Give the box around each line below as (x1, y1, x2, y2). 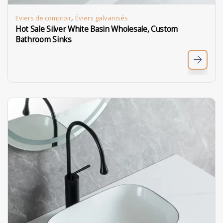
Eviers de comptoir (15, 13, 71, 22)
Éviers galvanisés (75, 13, 128, 22)
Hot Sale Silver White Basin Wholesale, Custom (15, 24, 178, 34)
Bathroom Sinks (15, 34, 72, 45)
